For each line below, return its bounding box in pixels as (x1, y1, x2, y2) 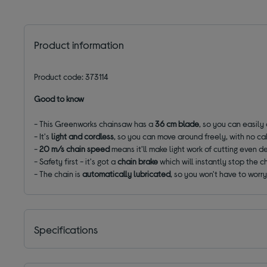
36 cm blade (155, 119, 200, 129)
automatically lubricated (82, 169, 171, 179)
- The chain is (34, 169, 83, 179)
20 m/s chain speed (39, 144, 110, 154)
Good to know (34, 94, 85, 104)
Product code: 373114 (34, 72, 109, 82)
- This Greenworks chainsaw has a (34, 119, 156, 129)
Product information (34, 38, 125, 52)
